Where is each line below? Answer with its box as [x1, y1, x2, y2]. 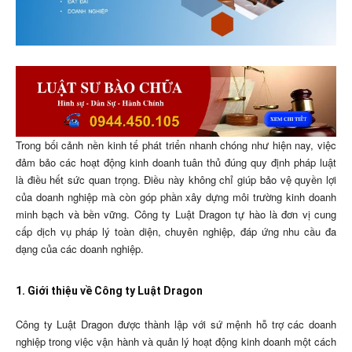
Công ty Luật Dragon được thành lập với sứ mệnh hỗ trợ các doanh [16, 317, 336, 332]
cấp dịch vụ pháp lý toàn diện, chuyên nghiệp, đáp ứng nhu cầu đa [16, 224, 336, 240]
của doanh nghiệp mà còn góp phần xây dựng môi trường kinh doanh [16, 189, 336, 205]
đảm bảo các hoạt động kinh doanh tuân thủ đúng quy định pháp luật [16, 155, 336, 170]
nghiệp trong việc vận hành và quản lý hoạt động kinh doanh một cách [16, 334, 336, 350]
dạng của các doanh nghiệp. [16, 241, 144, 257]
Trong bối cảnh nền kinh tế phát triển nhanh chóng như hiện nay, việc [16, 137, 336, 153]
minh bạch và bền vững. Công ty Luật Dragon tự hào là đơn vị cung [16, 207, 336, 222]
